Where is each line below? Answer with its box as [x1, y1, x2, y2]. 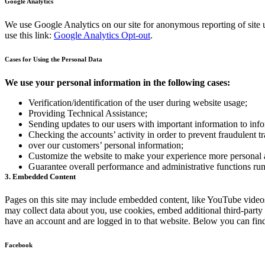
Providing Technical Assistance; [28, 108, 147, 119]
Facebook [5, 241, 33, 249]
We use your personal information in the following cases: [5, 77, 230, 88]
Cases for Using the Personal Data [5, 56, 102, 63]
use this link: [5, 30, 54, 41]
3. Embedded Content [5, 172, 76, 182]
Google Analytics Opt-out [54, 30, 150, 41]
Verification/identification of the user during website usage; [28, 98, 247, 108]
